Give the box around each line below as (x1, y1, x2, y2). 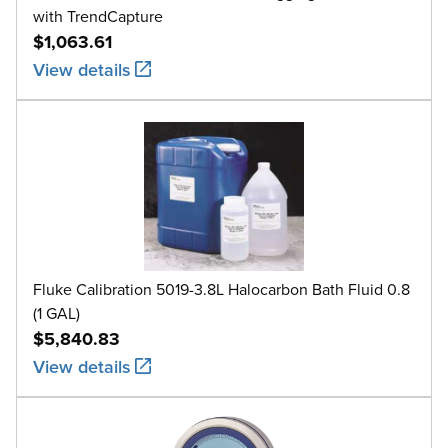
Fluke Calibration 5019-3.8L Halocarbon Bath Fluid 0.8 (33, 277, 410, 300)
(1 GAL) (33, 301, 80, 324)
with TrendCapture (33, 4, 163, 27)
